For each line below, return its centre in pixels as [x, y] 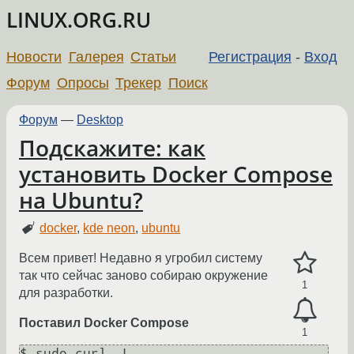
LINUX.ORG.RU [79, 20]
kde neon [109, 228]
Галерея [96, 56]
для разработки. [66, 293]
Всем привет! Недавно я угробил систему [141, 258]
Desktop [100, 119]
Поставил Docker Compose [104, 323]
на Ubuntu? [81, 200]
